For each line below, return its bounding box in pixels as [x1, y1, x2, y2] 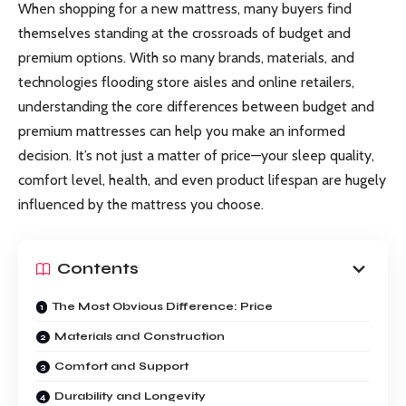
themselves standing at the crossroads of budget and [18, 24, 351, 43]
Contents [57, 259, 139, 279]
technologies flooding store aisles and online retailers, [18, 73, 354, 92]
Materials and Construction [54, 329, 225, 343]
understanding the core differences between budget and [18, 98, 374, 116]
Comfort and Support [54, 359, 188, 372]
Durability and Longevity [54, 389, 206, 402]
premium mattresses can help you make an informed [18, 122, 345, 140]
